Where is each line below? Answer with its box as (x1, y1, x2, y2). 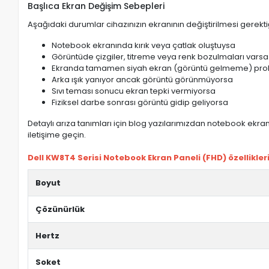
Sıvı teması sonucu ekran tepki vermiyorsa (52, 85, 216, 97)
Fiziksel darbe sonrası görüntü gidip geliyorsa (52, 97, 229, 108)
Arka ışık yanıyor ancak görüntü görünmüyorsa (52, 74, 234, 85)
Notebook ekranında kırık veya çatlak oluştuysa (52, 40, 236, 51)
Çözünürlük (35, 204, 85, 215)
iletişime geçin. (28, 129, 86, 141)
